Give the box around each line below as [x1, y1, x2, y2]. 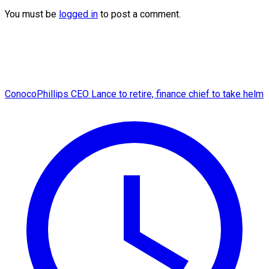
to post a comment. [98, 8, 181, 20]
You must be [5, 8, 59, 20]
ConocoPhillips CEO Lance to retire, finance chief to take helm [5, 88, 264, 100]
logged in [59, 8, 98, 20]
